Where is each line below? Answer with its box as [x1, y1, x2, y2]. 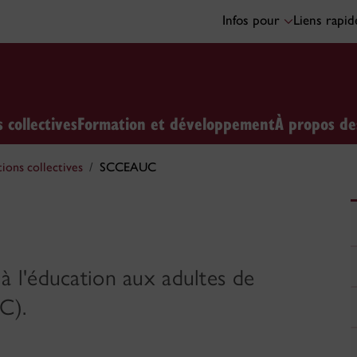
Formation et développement [77, 110, 275, 135]
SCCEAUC [100, 159, 156, 175]
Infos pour [222, 12, 284, 28]
